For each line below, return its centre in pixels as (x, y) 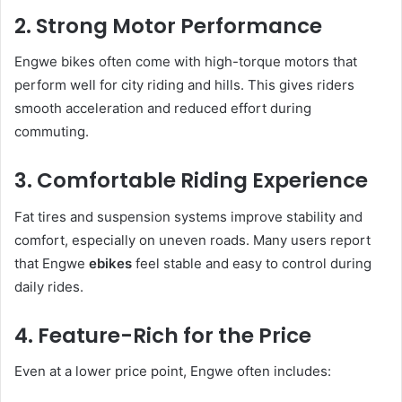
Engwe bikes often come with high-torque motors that (186, 62)
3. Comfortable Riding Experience (191, 181)
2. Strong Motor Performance (168, 26)
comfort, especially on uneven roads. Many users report (192, 240)
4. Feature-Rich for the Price (163, 335)
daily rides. (49, 286)
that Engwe (52, 263)
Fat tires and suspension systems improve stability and (188, 216)
